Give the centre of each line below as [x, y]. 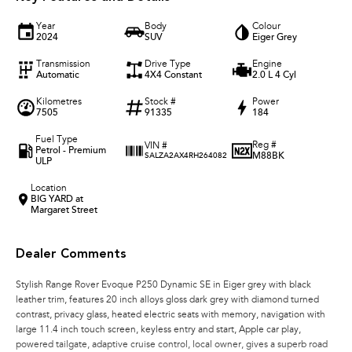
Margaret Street [64, 211]
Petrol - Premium [70, 151]
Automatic [58, 76]
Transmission [63, 65]
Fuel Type [56, 140]
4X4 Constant [173, 76]
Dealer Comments [71, 255]
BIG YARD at [57, 200]
